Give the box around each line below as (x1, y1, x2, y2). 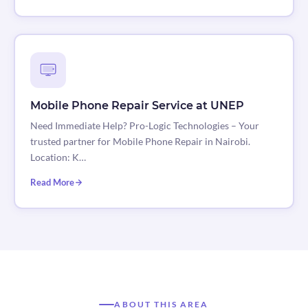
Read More (30, 177, 74, 188)
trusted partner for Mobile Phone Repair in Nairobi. (30, 135, 250, 148)
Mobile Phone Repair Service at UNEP (30, 99, 244, 113)
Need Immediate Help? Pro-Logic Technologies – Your (30, 120, 259, 132)
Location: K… (30, 151, 86, 164)
